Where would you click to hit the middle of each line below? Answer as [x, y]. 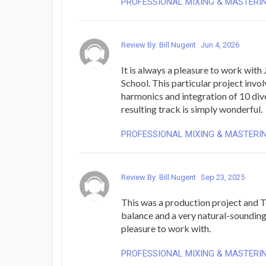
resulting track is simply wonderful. [192, 109]
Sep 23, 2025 [223, 177]
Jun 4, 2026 [220, 45]
